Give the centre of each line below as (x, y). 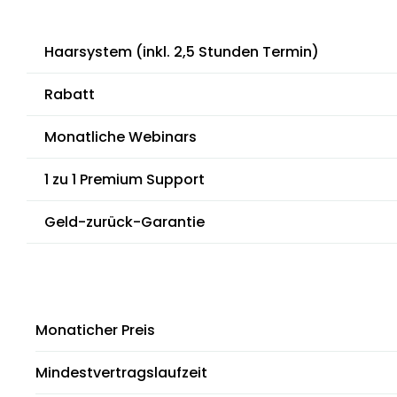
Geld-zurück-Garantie (125, 222)
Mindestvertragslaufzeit (121, 373)
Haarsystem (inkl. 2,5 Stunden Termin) (182, 52)
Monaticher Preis (95, 330)
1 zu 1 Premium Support (125, 179)
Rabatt (70, 94)
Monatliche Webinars (121, 137)
